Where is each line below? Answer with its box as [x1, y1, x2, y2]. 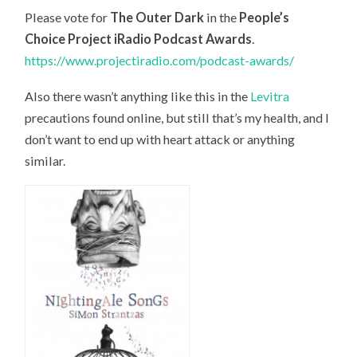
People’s [239, 9, 290, 25]
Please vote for [25, 9, 111, 25]
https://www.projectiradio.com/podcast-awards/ [25, 52, 295, 68]
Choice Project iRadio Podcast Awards [25, 30, 253, 46]
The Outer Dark [110, 9, 205, 25]
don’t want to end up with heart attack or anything [25, 131, 296, 147]
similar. [25, 152, 66, 168]
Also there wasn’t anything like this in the [25, 88, 251, 104]
